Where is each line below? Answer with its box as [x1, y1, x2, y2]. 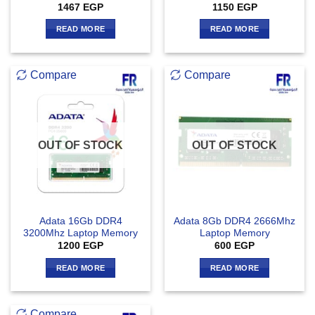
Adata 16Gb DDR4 [39, 215, 122, 226]
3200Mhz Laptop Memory [23, 227, 138, 238]
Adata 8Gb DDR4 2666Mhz [174, 215, 295, 226]
